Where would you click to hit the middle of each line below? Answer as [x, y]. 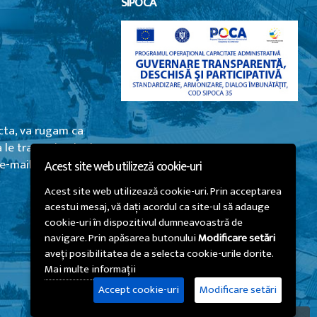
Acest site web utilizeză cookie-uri [123, 167]
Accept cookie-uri [139, 290]
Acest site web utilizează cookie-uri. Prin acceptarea [163, 191]
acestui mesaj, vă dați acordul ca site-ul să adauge [157, 207]
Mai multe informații [90, 269]
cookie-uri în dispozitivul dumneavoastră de [144, 223]
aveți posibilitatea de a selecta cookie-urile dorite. [159, 254]
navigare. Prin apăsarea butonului [121, 238]
